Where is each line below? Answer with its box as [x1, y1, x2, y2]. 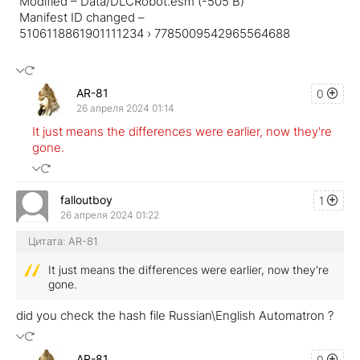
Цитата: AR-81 [28, 235, 98, 248]
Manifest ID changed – [16, 10, 145, 26]
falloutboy [60, 192, 112, 207]
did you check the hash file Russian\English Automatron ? [16, 308, 337, 324]
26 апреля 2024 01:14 [76, 101, 174, 114]
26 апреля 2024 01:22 [60, 208, 159, 221]
